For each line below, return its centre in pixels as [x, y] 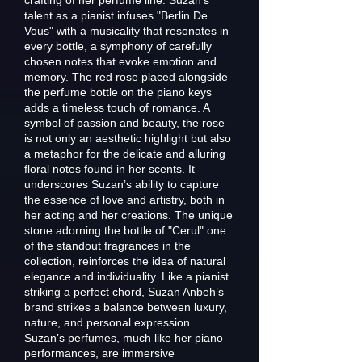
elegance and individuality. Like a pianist [126, 276]
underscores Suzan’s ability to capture [122, 184]
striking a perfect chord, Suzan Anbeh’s [124, 292]
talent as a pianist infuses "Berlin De [116, 15]
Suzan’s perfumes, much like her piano [124, 338]
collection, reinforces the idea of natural [125, 261]
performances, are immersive [99, 353]
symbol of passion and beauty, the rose [124, 123]
